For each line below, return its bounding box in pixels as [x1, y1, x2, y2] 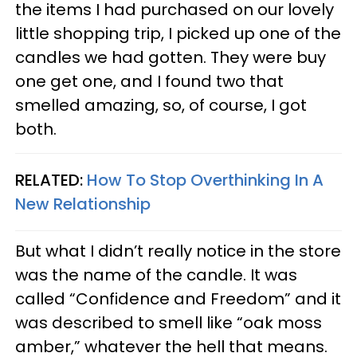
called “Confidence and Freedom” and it [15, 287, 341, 310]
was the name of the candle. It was [15, 263, 297, 286]
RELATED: [15, 168, 87, 191]
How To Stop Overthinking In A [87, 168, 324, 191]
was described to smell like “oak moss [15, 311, 322, 334]
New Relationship [15, 192, 151, 215]
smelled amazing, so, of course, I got [15, 93, 307, 116]
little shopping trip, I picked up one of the [15, 22, 341, 45]
